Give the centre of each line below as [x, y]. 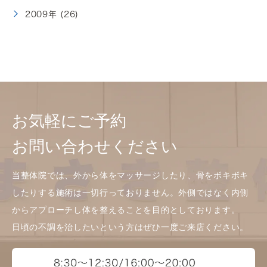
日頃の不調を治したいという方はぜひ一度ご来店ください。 [130, 227]
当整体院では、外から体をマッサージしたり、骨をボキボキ [130, 175]
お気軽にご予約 [69, 121]
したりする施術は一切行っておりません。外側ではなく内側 [130, 193]
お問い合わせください [95, 146]
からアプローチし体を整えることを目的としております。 [126, 210]
